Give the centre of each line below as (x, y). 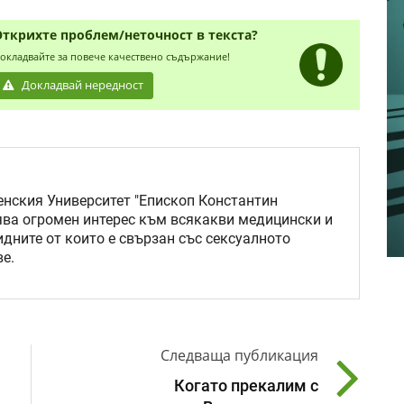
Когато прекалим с (246, 386)
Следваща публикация (239, 356)
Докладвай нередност (82, 85)
